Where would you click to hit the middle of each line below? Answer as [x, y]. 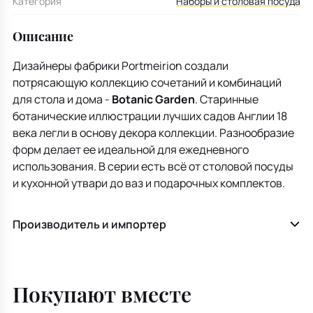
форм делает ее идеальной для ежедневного [131, 150]
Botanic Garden [153, 100]
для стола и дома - [62, 100]
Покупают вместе [102, 294]
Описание [43, 37]
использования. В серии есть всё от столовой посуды [153, 167]
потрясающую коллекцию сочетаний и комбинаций [147, 83]
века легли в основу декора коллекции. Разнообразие [153, 133]
